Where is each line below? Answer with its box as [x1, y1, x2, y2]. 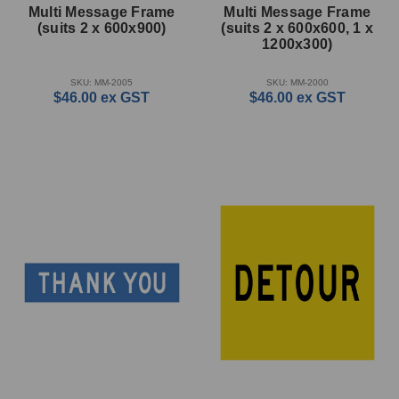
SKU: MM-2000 [265, 77, 329, 88]
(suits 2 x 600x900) [37, 20, 167, 37]
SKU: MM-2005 [70, 77, 134, 88]
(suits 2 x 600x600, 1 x [221, 20, 374, 37]
